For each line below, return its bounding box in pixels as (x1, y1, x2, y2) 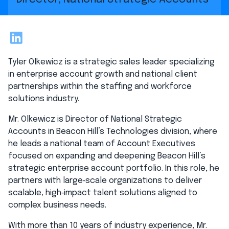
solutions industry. (8, 94, 79, 103)
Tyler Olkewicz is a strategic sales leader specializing (8, 57, 215, 66)
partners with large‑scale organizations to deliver (8, 176, 202, 185)
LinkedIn (24, 30, 54, 39)
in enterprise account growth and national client (8, 70, 197, 79)
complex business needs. (8, 200, 106, 210)
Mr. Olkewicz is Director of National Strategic (8, 114, 182, 124)
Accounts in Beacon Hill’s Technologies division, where (8, 127, 217, 136)
